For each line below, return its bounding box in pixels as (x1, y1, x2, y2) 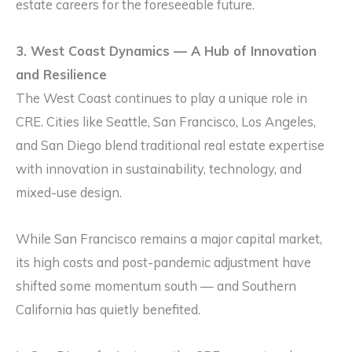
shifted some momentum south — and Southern (16, 277, 296, 294)
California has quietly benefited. (16, 301, 200, 317)
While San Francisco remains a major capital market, (16, 230, 322, 247)
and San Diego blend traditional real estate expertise (16, 137, 324, 154)
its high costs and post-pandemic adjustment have (16, 254, 311, 270)
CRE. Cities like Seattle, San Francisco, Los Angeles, (16, 114, 316, 130)
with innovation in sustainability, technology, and (16, 161, 302, 178)
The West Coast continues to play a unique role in (16, 90, 307, 107)
